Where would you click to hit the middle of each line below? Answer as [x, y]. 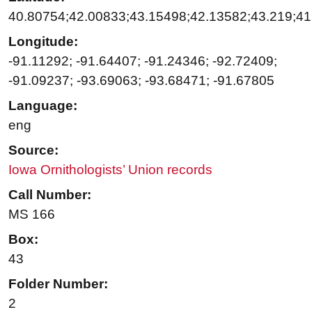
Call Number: [50, 194]
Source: [33, 150]
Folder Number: [58, 283]
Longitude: [43, 41]
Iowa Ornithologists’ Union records [110, 169]
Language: [43, 105]
